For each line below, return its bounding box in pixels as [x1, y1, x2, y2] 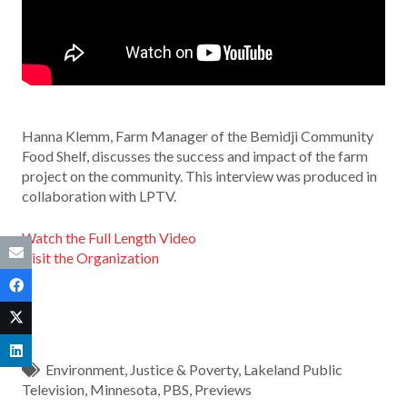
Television [22, 381, 84, 399]
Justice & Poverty [130, 361, 239, 379]
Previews [194, 381, 252, 399]
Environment [45, 361, 125, 379]
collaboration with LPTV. [22, 187, 176, 205]
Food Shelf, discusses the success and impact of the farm [22, 147, 368, 165]
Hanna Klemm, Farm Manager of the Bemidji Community [22, 127, 373, 145]
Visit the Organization [22, 249, 159, 267]
